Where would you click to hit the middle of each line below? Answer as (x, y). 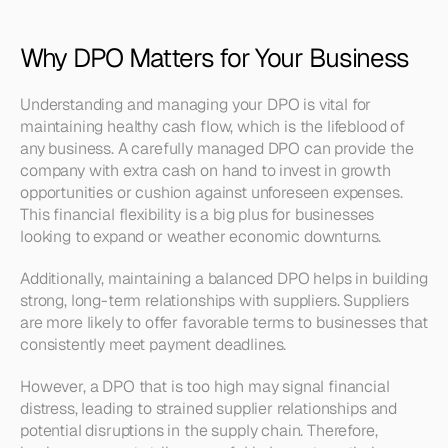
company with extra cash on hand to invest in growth (205, 170)
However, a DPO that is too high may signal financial (205, 386)
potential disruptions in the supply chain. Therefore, (199, 430)
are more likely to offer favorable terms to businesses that (224, 322)
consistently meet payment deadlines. (153, 344)
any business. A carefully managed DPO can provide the (217, 148)
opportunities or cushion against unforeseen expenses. (211, 192)
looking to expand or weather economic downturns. (201, 236)
